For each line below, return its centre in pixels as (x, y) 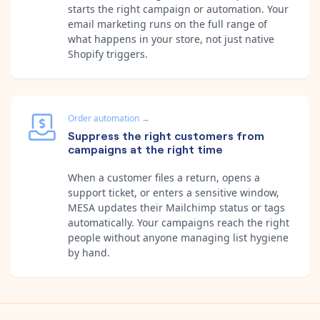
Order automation (104, 118)
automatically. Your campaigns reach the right (179, 222)
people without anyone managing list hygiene (178, 237)
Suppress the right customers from (166, 135)
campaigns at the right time (145, 148)
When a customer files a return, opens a (164, 177)
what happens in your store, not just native (171, 39)
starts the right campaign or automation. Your (178, 9)
